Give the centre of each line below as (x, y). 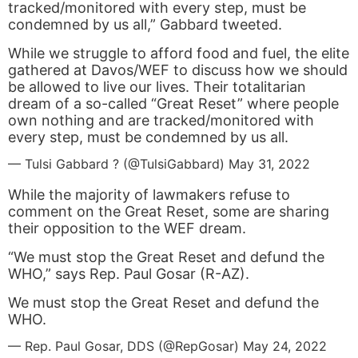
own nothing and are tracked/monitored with (161, 121)
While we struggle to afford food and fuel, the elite (179, 54)
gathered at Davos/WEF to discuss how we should (178, 70)
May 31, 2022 (269, 164)
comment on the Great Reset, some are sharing (169, 212)
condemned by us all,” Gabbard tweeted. (145, 25)
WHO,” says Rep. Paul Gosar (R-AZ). (129, 274)
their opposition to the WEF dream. (127, 229)
